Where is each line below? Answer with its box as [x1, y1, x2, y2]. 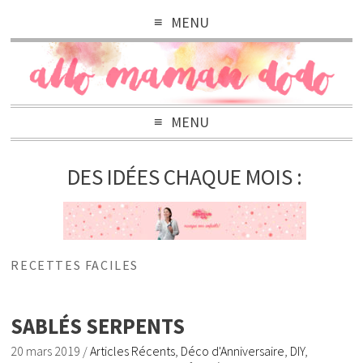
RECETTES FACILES [11, 256, 139, 273]
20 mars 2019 [11, 342, 81, 359]
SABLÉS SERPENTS [11, 312, 186, 340]
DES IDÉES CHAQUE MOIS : [67, 163, 303, 191]
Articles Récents [90, 342, 176, 359]
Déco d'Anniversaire [181, 342, 285, 359]
